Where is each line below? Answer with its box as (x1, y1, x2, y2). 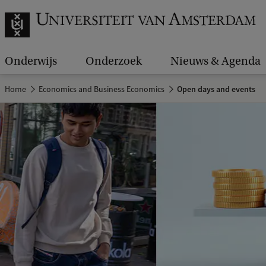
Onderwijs (5, 55, 57, 68)
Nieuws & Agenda (170, 55, 261, 68)
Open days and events (175, 84, 256, 94)
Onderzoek (85, 55, 142, 68)
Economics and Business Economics (39, 84, 165, 94)
